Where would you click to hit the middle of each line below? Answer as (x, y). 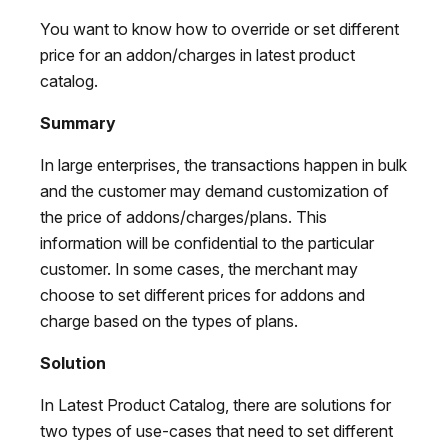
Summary (78, 122)
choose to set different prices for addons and (202, 294)
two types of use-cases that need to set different (216, 430)
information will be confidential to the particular (207, 242)
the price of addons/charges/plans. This (183, 216)
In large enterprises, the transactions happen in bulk (223, 164)
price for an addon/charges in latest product (197, 54)
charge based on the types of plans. (169, 320)
